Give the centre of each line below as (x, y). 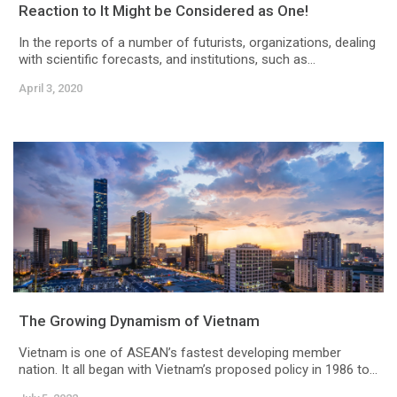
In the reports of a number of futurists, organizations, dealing (197, 43)
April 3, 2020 (51, 89)
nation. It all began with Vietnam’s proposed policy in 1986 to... (198, 370)
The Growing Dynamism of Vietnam (139, 321)
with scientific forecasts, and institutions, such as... (167, 60)
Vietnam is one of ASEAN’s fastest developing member (180, 353)
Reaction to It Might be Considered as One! (163, 11)
